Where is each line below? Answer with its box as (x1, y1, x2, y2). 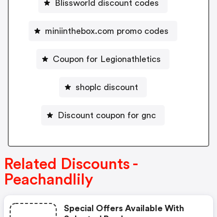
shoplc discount (75, 82, 138, 92)
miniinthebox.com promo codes (45, 26, 169, 35)
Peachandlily (4, 172, 93, 188)
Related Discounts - (4, 156, 137, 172)
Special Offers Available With (64, 204, 184, 213)
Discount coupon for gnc (57, 110, 156, 120)
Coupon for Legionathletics (52, 54, 161, 63)
